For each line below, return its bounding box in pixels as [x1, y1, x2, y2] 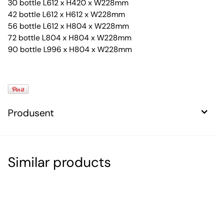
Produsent [8, 107, 54, 120]
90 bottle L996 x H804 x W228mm [8, 44, 132, 55]
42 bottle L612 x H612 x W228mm [8, 9, 125, 20]
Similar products [8, 153, 111, 172]
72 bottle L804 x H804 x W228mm [8, 33, 131, 43]
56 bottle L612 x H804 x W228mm [8, 21, 129, 32]
